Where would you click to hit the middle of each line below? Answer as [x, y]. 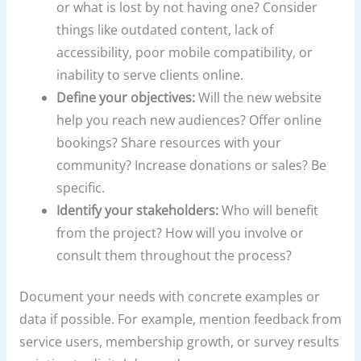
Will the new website [259, 98]
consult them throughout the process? [174, 256]
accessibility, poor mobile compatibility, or [185, 53]
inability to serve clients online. [150, 75]
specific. [81, 188]
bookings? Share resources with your [169, 143]
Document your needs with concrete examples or [169, 297]
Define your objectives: [126, 98]
